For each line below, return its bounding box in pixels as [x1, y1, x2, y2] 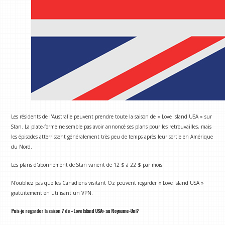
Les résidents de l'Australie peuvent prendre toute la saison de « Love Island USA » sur [11, 113, 212, 120]
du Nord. [11, 143, 33, 150]
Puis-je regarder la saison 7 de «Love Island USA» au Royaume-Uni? [11, 207, 139, 215]
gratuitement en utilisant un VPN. [11, 189, 93, 196]
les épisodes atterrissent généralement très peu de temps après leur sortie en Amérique [11, 133, 213, 140]
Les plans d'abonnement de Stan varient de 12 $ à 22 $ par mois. [11, 161, 164, 168]
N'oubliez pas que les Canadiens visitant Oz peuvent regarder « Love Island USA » [11, 179, 204, 186]
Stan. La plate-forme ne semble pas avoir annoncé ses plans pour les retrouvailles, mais [11, 123, 212, 130]
